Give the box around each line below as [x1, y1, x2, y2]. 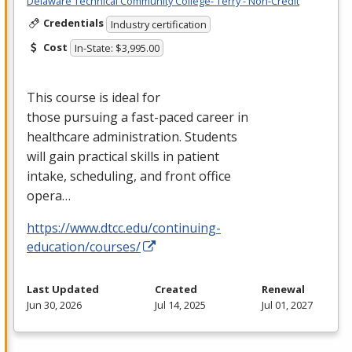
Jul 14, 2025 [155, 298, 206, 313]
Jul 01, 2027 [262, 298, 313, 313]
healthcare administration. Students [27, 128, 237, 146]
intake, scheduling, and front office [27, 167, 231, 185]
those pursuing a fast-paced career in [27, 108, 248, 126]
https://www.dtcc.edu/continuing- [27, 219, 221, 237]
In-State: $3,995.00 [74, 41, 159, 56]
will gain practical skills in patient [27, 148, 219, 166]
